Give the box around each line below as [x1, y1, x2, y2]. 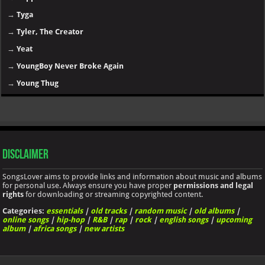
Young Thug [17, 79, 59, 88]
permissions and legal [173, 181, 254, 190]
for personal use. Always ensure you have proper [2, 181, 174, 190]
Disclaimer [2, 148, 49, 163]
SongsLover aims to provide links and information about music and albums [2, 172, 263, 182]
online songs [2, 215, 49, 225]
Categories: [2, 206, 45, 216]
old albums [194, 206, 235, 216]
